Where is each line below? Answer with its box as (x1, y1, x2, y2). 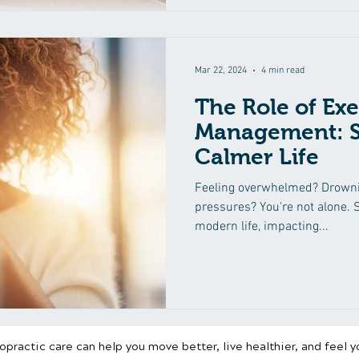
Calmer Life (195, 143, 319, 169)
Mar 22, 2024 (195, 64, 247, 76)
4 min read (261, 64, 305, 76)
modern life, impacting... (195, 218, 329, 235)
